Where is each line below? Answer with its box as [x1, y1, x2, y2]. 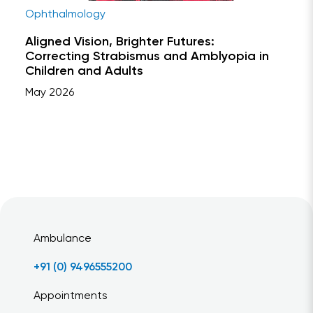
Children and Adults [25, 65, 143, 78]
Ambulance [34, 233, 92, 245]
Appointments [34, 291, 108, 303]
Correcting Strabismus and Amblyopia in [25, 50, 269, 64]
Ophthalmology [25, 9, 105, 21]
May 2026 [25, 87, 74, 99]
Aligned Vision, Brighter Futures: [25, 36, 214, 49]
